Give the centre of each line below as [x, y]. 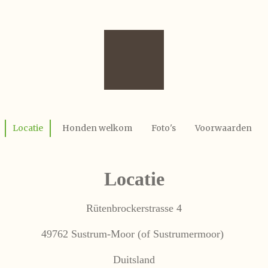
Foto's [163, 128]
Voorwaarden [223, 128]
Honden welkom [97, 128]
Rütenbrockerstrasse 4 [134, 208]
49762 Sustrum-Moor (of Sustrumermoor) [134, 234]
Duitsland [134, 260]
